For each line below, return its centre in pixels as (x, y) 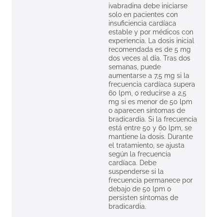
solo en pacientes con (143, 15)
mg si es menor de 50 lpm (150, 102)
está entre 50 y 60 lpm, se (150, 128)
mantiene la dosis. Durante (151, 137)
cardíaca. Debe (132, 163)
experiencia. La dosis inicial (151, 41)
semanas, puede (135, 67)
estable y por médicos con (151, 32)
